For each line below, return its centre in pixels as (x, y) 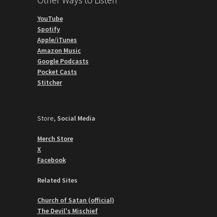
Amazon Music (59, 51)
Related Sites (57, 180)
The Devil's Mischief (67, 211)
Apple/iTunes (57, 40)
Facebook (51, 160)
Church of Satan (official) (76, 200)
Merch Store (55, 138)
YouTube (50, 19)
